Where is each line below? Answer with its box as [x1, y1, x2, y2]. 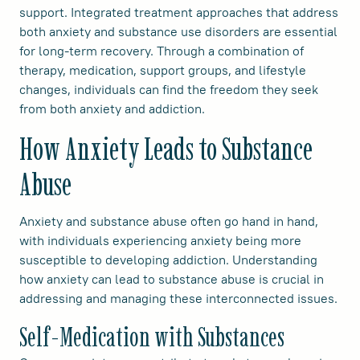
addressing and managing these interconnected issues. [19, 290, 337, 306]
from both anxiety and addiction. [19, 100, 205, 117]
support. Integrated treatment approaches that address [19, 4, 338, 20]
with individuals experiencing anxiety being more [19, 232, 301, 248]
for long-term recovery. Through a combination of [19, 43, 304, 59]
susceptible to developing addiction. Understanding [19, 252, 317, 268]
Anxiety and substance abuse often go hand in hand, [19, 213, 318, 229]
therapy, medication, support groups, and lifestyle [19, 62, 306, 78]
